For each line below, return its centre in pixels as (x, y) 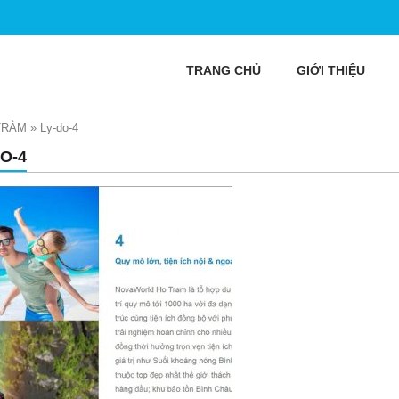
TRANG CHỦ (224, 70)
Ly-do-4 (59, 128)
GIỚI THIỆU (331, 70)
